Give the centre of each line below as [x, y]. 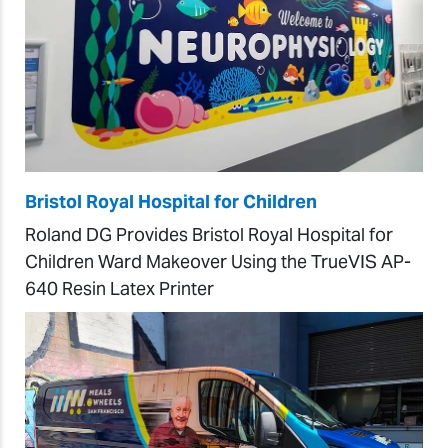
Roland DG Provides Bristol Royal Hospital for [209, 235]
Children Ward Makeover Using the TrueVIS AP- [218, 262]
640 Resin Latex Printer [119, 289]
